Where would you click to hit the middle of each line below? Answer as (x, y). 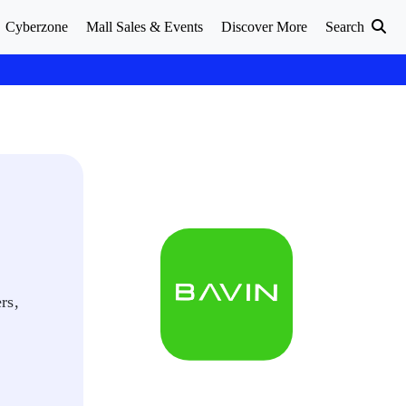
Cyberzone (37, 27)
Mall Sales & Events (145, 27)
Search (347, 27)
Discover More (264, 27)
